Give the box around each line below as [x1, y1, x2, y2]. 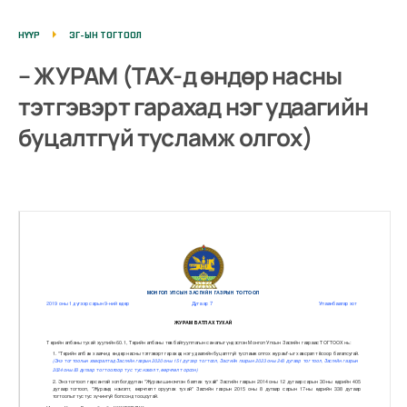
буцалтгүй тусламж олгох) [18, 121, 313, 154]
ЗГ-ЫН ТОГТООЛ [69, 29, 142, 42]
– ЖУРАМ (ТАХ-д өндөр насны [18, 59, 342, 93]
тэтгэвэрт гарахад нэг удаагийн [18, 90, 369, 124]
